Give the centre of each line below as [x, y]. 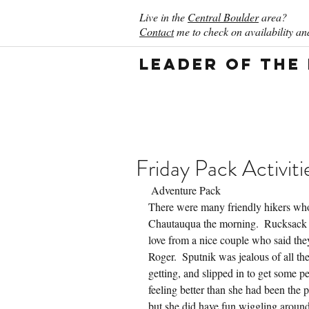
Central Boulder [223, 17]
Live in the [163, 17]
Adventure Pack [186, 190]
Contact [157, 31]
